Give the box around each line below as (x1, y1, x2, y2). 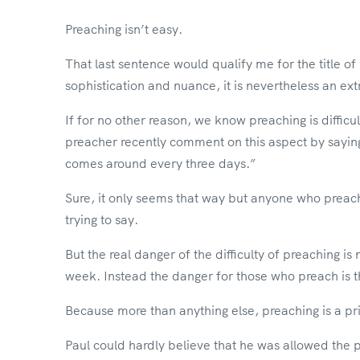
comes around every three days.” (64, 154, 256, 171)
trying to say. (64, 211, 138, 227)
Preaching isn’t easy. (64, 20, 182, 37)
